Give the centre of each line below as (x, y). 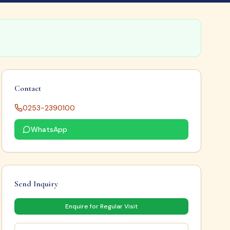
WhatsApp (49, 129)
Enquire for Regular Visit (101, 206)
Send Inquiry (36, 184)
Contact (27, 88)
